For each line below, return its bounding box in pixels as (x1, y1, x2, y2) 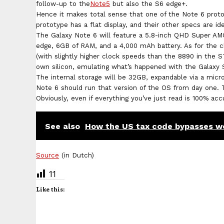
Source (36, 151, 59, 159)
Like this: (36, 184, 64, 193)
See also (45, 121, 80, 131)
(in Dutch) (59, 151, 94, 159)
